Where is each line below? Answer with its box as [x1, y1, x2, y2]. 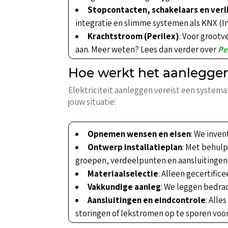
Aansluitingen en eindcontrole [88, 194, 206, 206]
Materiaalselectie [88, 168, 159, 180]
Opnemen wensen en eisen [88, 128, 191, 140]
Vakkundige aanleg [88, 181, 161, 193]
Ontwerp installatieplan [88, 141, 183, 153]
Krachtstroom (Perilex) [88, 31, 180, 42]
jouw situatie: [68, 96, 117, 108]
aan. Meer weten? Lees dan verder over [75, 44, 218, 55]
